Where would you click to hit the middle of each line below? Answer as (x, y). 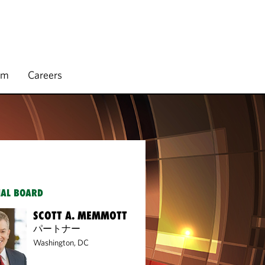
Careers (45, 75)
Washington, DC (61, 243)
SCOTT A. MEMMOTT (80, 215)
